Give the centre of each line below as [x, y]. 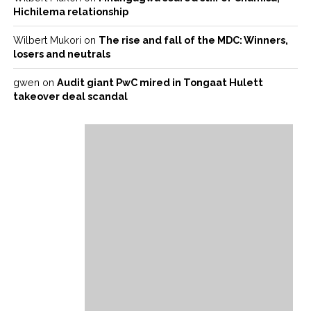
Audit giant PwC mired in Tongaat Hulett [160, 82]
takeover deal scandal [70, 96]
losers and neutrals [61, 54]
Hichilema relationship [70, 11]
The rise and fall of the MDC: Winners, [193, 40]
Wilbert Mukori [47, 40]
